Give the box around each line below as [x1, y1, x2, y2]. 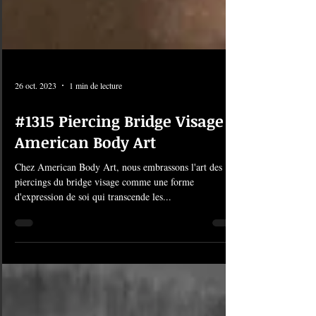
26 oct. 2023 [15, 125, 56, 136]
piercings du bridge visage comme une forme [15, 220, 194, 233]
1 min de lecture [69, 125, 122, 136]
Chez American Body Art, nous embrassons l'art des [15, 205, 222, 219]
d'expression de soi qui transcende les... [15, 235, 171, 248]
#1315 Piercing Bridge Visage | [15, 155, 233, 176]
